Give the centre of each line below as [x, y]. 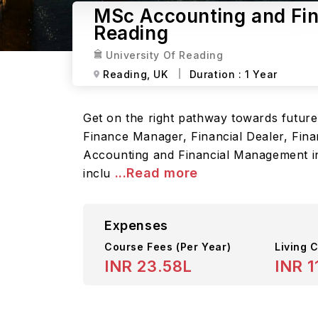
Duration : [217, 74]
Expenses [136, 225]
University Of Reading [165, 55]
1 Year [261, 74]
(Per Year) [204, 247]
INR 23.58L [148, 266]
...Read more [156, 173]
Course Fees [141, 247]
